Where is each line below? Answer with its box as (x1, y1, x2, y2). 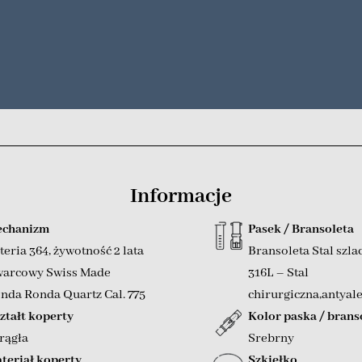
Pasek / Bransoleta (247, 221, 354, 238)
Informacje (130, 182, 232, 210)
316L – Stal (247, 264, 309, 281)
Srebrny (247, 330, 294, 347)
